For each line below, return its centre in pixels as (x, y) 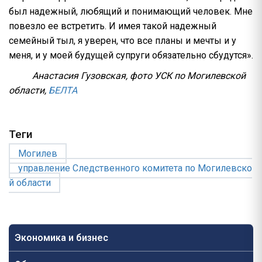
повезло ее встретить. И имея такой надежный (113, 26)
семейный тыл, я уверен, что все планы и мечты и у (123, 41)
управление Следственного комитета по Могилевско (135, 168)
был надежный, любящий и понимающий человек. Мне (131, 12)
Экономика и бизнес (61, 238)
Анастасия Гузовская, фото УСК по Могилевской (139, 76)
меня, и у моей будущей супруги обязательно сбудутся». (131, 56)
